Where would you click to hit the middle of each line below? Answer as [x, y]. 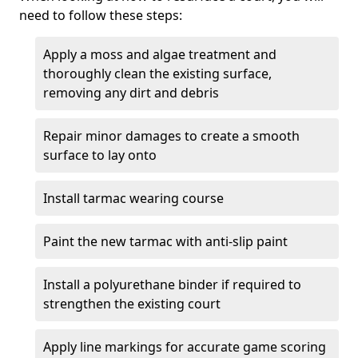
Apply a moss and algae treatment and [160, 54]
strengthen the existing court [132, 304]
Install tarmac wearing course [135, 198]
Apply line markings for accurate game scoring [185, 347]
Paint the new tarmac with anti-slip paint [165, 241]
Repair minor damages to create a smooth [171, 136]
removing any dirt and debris [131, 93]
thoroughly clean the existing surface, [157, 74]
